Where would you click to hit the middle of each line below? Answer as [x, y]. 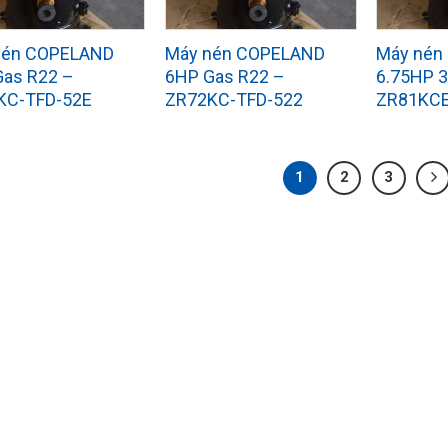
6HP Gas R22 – [225, 76]
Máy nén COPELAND [245, 53]
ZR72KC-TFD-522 [234, 99]
